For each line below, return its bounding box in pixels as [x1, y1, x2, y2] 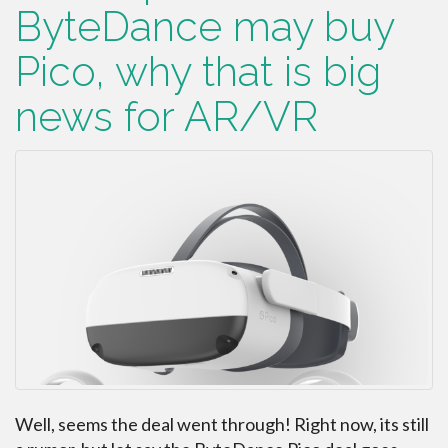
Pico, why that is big [15, 47, 381, 97]
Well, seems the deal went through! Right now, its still [15, 412, 429, 435]
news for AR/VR [15, 92, 318, 142]
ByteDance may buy [15, 2, 394, 52]
